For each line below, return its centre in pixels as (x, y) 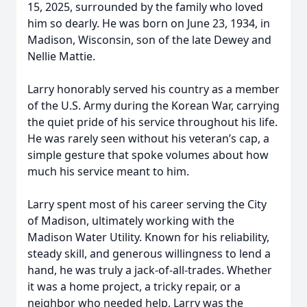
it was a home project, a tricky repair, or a (134, 286)
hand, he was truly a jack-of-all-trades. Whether (150, 270)
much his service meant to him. (108, 171)
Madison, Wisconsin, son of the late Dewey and (149, 40)
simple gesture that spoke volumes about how (148, 155)
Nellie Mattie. (61, 56)
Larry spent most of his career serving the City (147, 204)
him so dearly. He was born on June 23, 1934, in (149, 23)
